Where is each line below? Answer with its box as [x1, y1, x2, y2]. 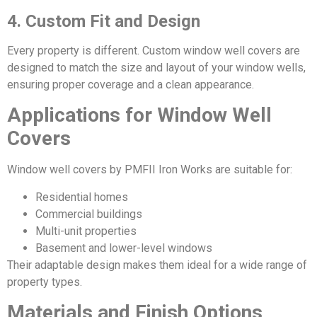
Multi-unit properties [35, 224, 137, 238]
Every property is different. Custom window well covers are [7, 44, 300, 58]
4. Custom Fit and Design [7, 11, 200, 32]
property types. [7, 275, 82, 289]
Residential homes [35, 190, 128, 204]
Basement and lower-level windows [35, 241, 212, 255]
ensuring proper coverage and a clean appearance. [7, 78, 254, 92]
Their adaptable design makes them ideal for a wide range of [7, 258, 307, 272]
